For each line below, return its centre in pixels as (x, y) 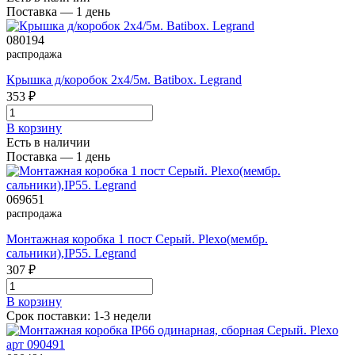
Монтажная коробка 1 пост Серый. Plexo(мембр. (137, 239)
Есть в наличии (48, 143)
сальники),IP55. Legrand (71, 254)
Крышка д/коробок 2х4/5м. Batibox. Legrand (124, 80)
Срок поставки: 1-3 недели (79, 316)
